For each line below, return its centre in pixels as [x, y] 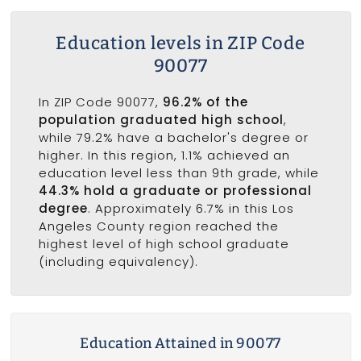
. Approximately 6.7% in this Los [191, 208]
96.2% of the [205, 102]
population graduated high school [161, 119]
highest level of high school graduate [164, 243]
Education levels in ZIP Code [180, 43]
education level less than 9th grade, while [178, 172]
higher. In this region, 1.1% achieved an [164, 155]
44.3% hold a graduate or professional [175, 190]
